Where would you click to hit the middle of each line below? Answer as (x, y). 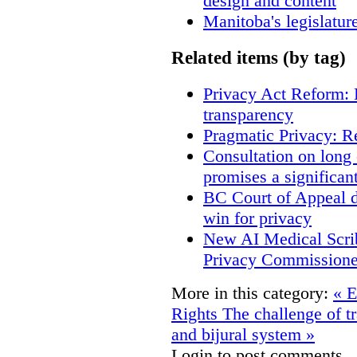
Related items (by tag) (259, 57)
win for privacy (257, 218)
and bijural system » (243, 334)
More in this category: (250, 292)
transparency (248, 114)
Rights (197, 313)
